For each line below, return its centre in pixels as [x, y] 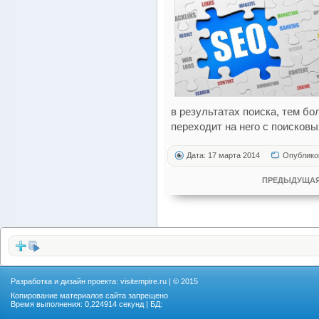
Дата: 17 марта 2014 [223, 155]
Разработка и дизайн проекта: [66, 281]
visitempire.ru [143, 281]
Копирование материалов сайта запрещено [89, 296]
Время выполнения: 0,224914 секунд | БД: [87, 304]
